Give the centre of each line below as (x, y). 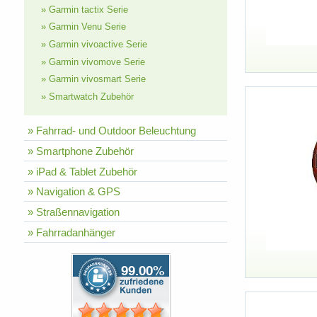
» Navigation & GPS (74, 192)
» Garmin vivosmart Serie (93, 79)
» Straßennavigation (73, 212)
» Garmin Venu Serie (83, 27)
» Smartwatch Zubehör (87, 96)
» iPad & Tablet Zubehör (82, 171)
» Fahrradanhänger (71, 232)
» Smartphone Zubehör (80, 151)
